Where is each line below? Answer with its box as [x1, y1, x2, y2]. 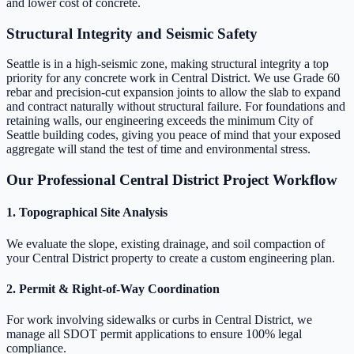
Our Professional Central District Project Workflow [6, 171, 337, 189]
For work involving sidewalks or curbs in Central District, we [6, 313, 312, 327]
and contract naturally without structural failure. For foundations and [6, 100, 345, 114]
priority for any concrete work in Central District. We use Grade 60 [6, 71, 340, 85]
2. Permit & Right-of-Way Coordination [6, 281, 220, 296]
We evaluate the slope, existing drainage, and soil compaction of [6, 236, 325, 250]
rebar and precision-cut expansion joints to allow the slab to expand [6, 85, 341, 100]
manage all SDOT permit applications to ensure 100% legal [6, 327, 302, 341]
